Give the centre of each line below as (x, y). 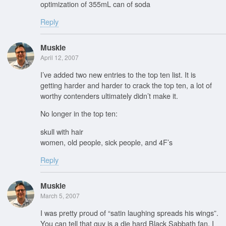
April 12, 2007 (60, 58)
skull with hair (62, 131)
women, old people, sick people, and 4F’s (106, 142)
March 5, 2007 (60, 196)
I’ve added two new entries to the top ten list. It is (118, 74)
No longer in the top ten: (79, 114)
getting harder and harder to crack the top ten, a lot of (126, 85)
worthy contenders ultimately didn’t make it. (109, 95)
